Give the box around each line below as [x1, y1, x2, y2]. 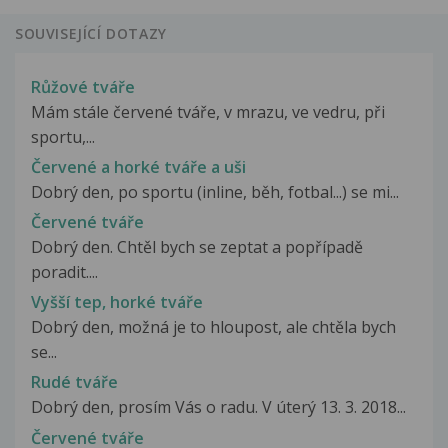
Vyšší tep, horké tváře [31, 291, 203, 314]
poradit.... [31, 260, 98, 283]
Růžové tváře [31, 75, 135, 98]
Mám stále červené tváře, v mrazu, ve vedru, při [31, 100, 385, 123]
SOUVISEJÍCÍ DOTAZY [15, 24, 167, 44]
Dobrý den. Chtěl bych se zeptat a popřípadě [31, 235, 363, 258]
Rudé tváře [31, 371, 118, 394]
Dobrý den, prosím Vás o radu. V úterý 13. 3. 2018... [31, 396, 406, 419]
